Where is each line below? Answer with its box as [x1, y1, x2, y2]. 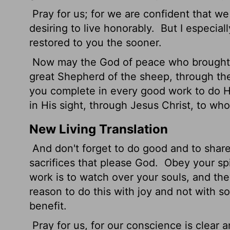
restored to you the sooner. [29, 36, 162, 49]
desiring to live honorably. [29, 22, 158, 34]
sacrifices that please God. [29, 157, 161, 169]
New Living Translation [29, 122, 168, 137]
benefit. [29, 200, 67, 212]
